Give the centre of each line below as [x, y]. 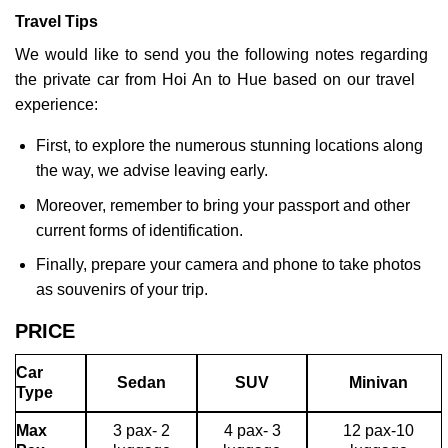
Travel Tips [56, 21]
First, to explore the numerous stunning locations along [229, 146]
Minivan [378, 383]
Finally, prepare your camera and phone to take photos [228, 265]
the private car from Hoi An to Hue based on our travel [215, 80]
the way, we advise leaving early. [151, 171]
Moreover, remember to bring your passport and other [222, 205]
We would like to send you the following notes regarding [221, 55]
